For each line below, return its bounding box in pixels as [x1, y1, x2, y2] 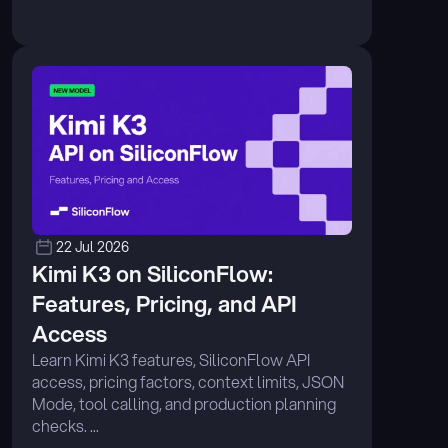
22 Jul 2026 [56, 237, 129, 257]
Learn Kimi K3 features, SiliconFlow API [32, 348, 310, 371]
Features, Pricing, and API [32, 288, 297, 319]
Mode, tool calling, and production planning [32, 392, 336, 415]
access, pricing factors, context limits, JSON [32, 370, 344, 393]
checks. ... [32, 414, 99, 437]
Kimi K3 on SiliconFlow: [32, 258, 273, 289]
